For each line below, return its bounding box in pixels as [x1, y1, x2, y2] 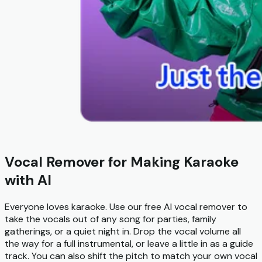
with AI [5, 171, 51, 189]
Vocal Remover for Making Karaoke [5, 153, 239, 171]
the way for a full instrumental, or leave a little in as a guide [5, 237, 253, 250]
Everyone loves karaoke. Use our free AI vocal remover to [5, 201, 247, 213]
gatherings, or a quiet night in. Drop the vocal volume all [5, 225, 241, 238]
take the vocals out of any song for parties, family [5, 213, 216, 226]
